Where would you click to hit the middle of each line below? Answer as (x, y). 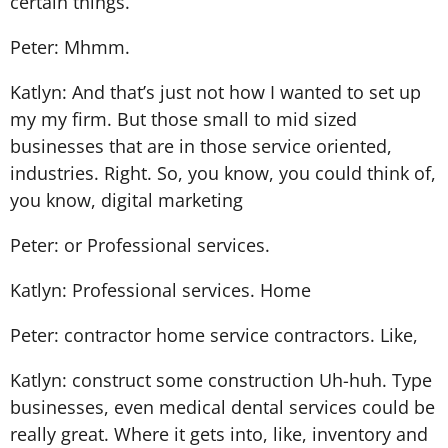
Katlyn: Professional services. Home (160, 289)
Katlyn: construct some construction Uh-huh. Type (221, 379)
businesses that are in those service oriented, (201, 145)
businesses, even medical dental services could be (222, 406)
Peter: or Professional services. (140, 244)
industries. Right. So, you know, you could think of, (223, 172)
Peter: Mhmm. (70, 46)
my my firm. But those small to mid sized (183, 118)
